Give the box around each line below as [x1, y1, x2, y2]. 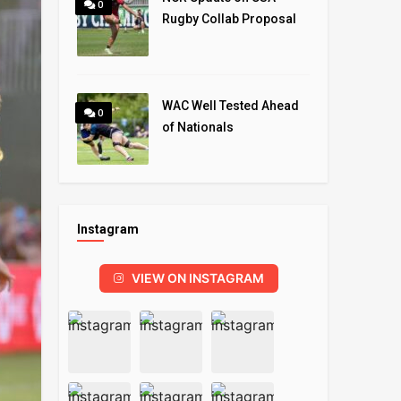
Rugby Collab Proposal [162, 12, 296, 26]
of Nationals [162, 120, 234, 134]
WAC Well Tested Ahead [162, 98, 299, 113]
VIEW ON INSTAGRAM [132, 270, 264, 286]
